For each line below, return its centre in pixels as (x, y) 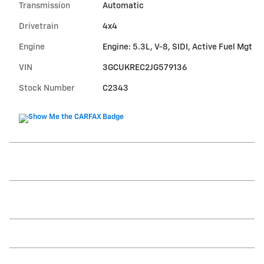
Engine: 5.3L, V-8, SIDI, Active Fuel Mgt (177, 47)
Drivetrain (39, 27)
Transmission (44, 6)
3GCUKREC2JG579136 (144, 68)
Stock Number (47, 89)
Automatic (123, 6)
